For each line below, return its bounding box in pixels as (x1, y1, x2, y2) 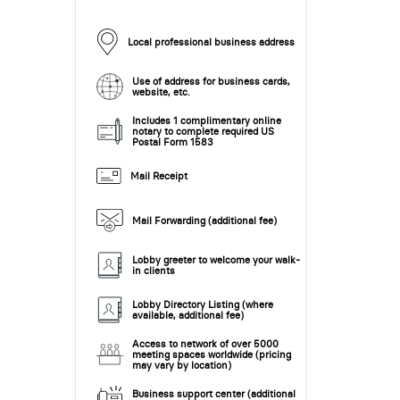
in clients (131, 264, 175, 278)
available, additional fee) (131, 309, 244, 322)
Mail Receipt (129, 170, 187, 183)
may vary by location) (131, 359, 231, 372)
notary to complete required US (131, 125, 274, 138)
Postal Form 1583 (131, 136, 213, 149)
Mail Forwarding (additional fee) (131, 214, 277, 228)
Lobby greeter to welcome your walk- (131, 254, 300, 267)
